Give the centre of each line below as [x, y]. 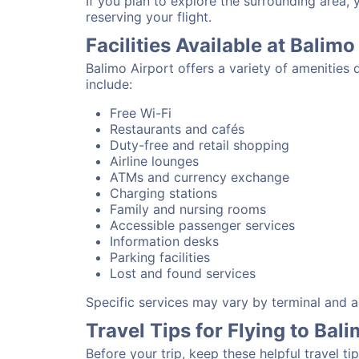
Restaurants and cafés [177, 129]
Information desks [164, 241]
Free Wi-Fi [141, 113]
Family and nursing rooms [188, 209]
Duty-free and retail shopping [200, 145]
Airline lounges [154, 161]
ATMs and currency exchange [200, 177]
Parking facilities [160, 257]
